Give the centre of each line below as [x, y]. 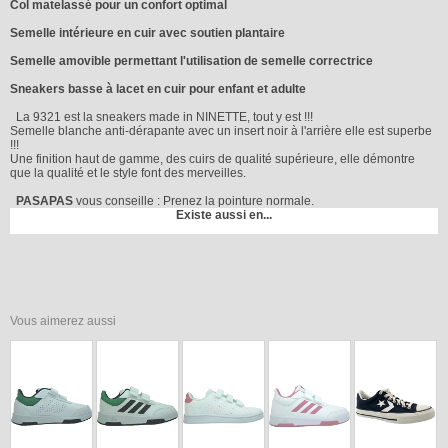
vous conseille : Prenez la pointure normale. [193, 200]
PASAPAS [44, 200]
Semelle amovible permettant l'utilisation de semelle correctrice [191, 60]
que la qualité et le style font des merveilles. [128, 172]
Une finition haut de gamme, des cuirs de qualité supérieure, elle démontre [212, 158]
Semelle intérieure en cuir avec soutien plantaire [147, 32]
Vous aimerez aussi [63, 320]
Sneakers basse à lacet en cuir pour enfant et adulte [158, 88]
